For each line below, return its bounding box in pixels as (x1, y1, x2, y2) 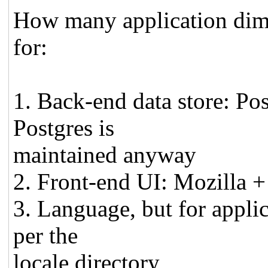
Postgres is (13, 114, 115, 141)
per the (13, 222, 78, 248)
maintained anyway (13, 141, 197, 167)
